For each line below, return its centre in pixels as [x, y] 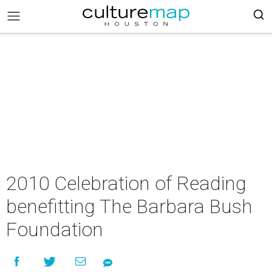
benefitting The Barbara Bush [129, 206]
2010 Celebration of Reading [126, 183]
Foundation [55, 229]
